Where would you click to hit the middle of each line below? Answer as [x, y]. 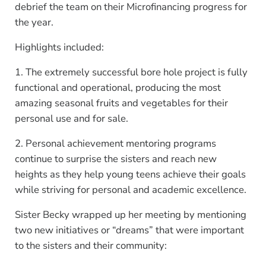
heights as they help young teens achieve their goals [130, 175]
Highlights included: [59, 47]
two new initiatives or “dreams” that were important [129, 230]
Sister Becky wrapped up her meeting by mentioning [130, 215]
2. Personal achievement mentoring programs [115, 144]
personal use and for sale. [71, 119]
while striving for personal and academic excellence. [133, 190]
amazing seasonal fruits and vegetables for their [121, 103]
